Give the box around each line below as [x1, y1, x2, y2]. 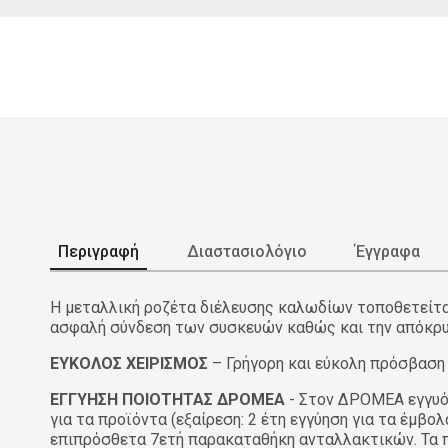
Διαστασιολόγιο [187, 241, 307, 261]
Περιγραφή [58, 241, 139, 261]
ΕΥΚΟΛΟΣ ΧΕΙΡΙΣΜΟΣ [50, 353, 208, 373]
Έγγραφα [355, 241, 420, 261]
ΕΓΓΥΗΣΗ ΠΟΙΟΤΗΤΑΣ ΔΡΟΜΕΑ [50, 389, 285, 409]
